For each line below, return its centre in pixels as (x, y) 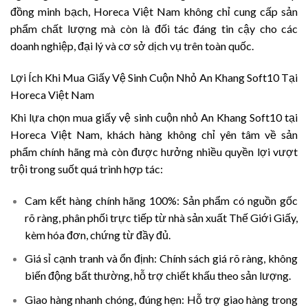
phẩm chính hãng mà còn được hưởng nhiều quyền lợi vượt (154, 152)
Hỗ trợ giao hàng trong (243, 300)
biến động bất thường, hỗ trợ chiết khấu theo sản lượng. (157, 276)
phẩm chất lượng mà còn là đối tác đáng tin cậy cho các (154, 29)
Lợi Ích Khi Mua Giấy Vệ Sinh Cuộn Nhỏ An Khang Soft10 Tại (154, 78)
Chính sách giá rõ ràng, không (227, 258)
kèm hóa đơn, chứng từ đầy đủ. (97, 234)
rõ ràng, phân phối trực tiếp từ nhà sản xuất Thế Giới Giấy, (161, 217)
